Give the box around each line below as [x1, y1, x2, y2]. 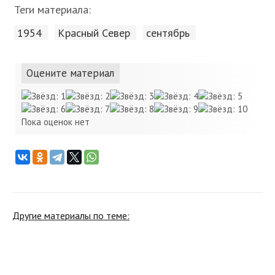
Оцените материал [26, 66, 114, 80]
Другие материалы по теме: [12, 209, 130, 222]
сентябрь [146, 25, 190, 40]
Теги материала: [14, 2, 91, 17]
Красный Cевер [58, 25, 130, 40]
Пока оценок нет [21, 116, 90, 128]
